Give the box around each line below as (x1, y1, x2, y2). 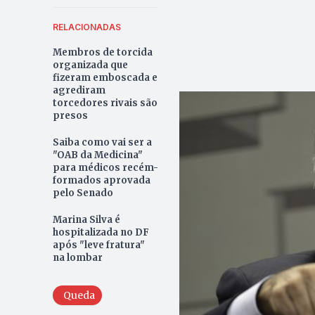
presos (52, 109, 88, 122)
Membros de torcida (52, 46, 153, 58)
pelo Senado (52, 186, 113, 199)
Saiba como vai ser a (52, 136, 152, 148)
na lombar (52, 251, 103, 264)
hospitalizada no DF (52, 226, 149, 238)
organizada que (52, 58, 128, 71)
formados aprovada (52, 174, 150, 186)
